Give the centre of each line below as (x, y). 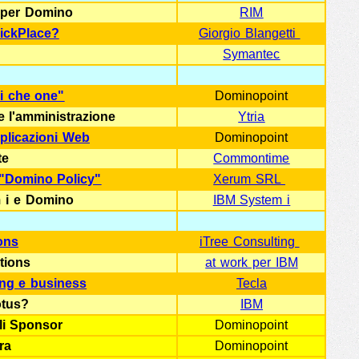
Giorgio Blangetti (249, 33)
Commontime (252, 158)
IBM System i (252, 200)
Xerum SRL (249, 179)
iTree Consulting (249, 242)
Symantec (252, 54)
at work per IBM (252, 262)
